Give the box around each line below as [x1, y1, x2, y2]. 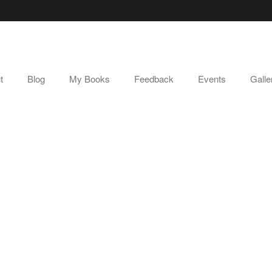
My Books [69, 72, 110, 85]
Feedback [134, 72, 174, 85]
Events [198, 72, 226, 85]
